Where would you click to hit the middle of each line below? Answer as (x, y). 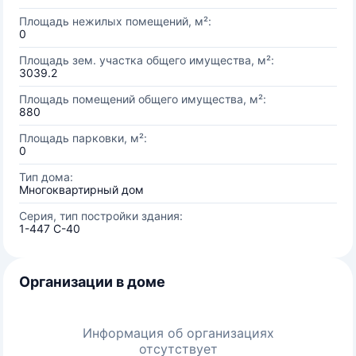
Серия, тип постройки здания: (101, 216)
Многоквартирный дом (81, 190)
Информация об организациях (178, 333)
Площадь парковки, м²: (83, 138)
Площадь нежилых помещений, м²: (115, 21)
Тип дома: (46, 177)
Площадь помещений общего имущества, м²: (143, 99)
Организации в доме (92, 282)
